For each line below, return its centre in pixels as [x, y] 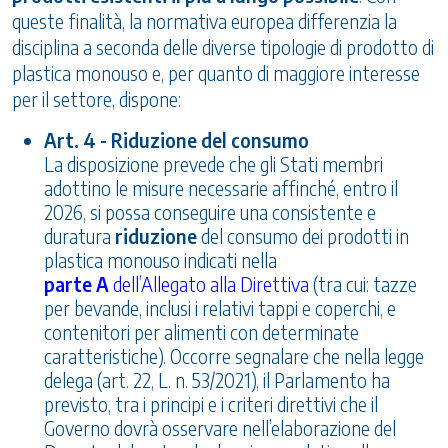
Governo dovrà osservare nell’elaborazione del [220, 428]
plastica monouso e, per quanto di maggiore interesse [216, 73]
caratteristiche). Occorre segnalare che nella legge [234, 356]
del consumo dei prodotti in [303, 236]
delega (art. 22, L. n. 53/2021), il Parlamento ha [217, 380]
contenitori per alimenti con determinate [201, 332]
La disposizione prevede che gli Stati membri [213, 164]
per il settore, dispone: [96, 99]
